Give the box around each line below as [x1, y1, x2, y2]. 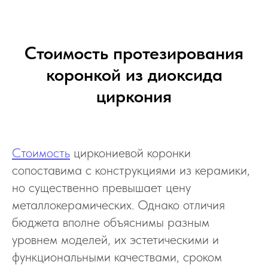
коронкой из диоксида [45, 63, 223, 85]
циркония [96, 85, 172, 106]
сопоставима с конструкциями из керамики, [12, 162, 250, 178]
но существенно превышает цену [12, 179, 191, 195]
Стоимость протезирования [25, 42, 243, 63]
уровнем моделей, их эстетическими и [12, 232, 219, 247]
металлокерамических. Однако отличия [12, 197, 225, 212]
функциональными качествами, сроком [12, 249, 222, 264]
